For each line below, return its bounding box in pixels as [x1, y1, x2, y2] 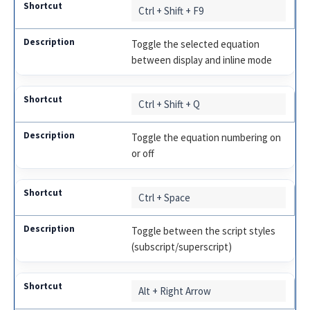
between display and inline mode [131, 53, 273, 66]
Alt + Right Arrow [138, 284, 212, 298]
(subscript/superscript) [131, 239, 232, 253]
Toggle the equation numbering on [131, 130, 282, 144]
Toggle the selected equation [131, 37, 260, 51]
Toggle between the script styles [131, 224, 276, 237]
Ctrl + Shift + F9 [138, 3, 204, 17]
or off [131, 146, 155, 160]
